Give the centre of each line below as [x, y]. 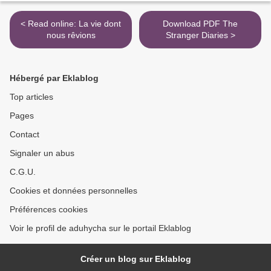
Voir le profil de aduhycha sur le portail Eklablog [100, 228]
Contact [24, 135]
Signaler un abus [42, 153]
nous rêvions [71, 35]
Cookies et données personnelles [73, 191]
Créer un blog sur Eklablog [135, 259]
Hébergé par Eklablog [54, 78]
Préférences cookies [49, 210]
